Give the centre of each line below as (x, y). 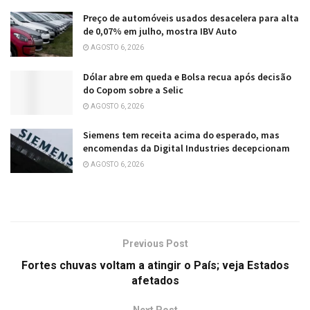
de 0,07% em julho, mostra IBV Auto (160, 31)
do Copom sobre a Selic (133, 90)
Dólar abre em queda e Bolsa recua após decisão (187, 76)
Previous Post (155, 243)
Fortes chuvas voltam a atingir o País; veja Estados (155, 265)
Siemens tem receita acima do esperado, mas (181, 135)
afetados (155, 280)
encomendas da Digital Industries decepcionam (186, 148)
